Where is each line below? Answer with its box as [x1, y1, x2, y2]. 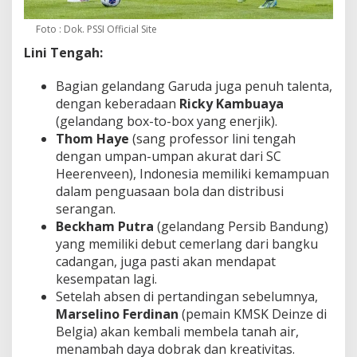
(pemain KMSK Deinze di [178, 305, 327, 324]
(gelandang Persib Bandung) [154, 218, 328, 236]
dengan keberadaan [56, 95, 179, 113]
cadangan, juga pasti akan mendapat [56, 253, 276, 271]
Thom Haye [56, 130, 129, 148]
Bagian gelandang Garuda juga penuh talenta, [56, 77, 332, 96]
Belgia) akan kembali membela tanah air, [56, 323, 299, 341]
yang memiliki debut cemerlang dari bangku [56, 235, 318, 253]
